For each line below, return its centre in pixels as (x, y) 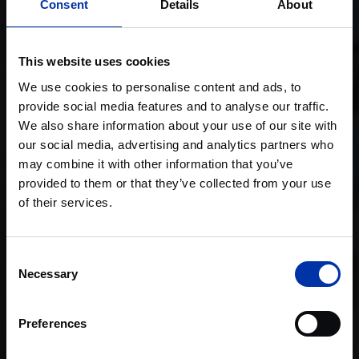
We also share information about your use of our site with (178, 125)
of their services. (65, 202)
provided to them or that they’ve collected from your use (175, 183)
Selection (30, 276)
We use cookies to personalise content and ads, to (160, 87)
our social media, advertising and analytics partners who (176, 144)
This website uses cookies (95, 61)
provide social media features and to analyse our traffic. (174, 106)
